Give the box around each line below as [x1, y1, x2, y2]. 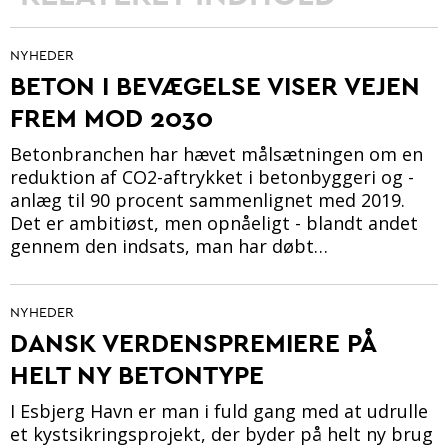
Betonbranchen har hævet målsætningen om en [10, 142, 423, 167]
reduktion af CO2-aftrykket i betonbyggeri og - [10, 165, 414, 190]
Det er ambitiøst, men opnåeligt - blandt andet [10, 211, 418, 236]
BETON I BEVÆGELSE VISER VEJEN [10, 69, 420, 103]
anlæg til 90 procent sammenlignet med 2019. [10, 188, 405, 213]
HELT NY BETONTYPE [10, 358, 264, 392]
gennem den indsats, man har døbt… [10, 234, 328, 259]
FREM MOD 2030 [10, 101, 213, 135]
